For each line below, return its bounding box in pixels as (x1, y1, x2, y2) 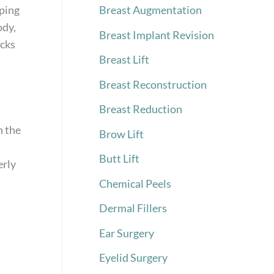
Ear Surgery (99, 226, 154, 240)
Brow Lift (99, 127, 144, 141)
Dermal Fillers (99, 201, 167, 215)
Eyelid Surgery (99, 251, 168, 265)
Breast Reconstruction (99, 77, 207, 91)
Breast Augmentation (99, 3, 202, 17)
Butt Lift (99, 152, 139, 166)
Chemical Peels (99, 176, 171, 190)
